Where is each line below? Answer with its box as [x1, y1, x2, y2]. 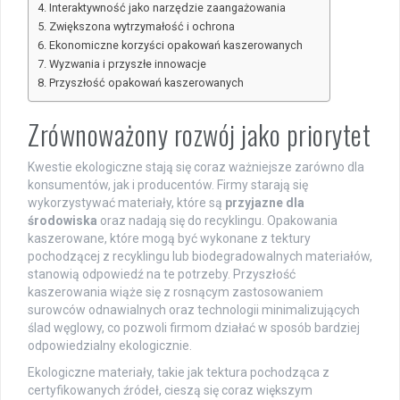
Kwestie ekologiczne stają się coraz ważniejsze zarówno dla [28, 159, 364, 174]
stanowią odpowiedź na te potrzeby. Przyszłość [28, 266, 296, 281]
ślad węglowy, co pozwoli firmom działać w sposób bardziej [28, 320, 360, 335]
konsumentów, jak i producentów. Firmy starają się [28, 177, 308, 192]
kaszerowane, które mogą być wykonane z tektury [28, 230, 311, 246]
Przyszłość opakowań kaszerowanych [48, 75, 244, 89]
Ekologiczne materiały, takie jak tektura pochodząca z [28, 364, 329, 379]
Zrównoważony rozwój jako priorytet [28, 113, 371, 154]
